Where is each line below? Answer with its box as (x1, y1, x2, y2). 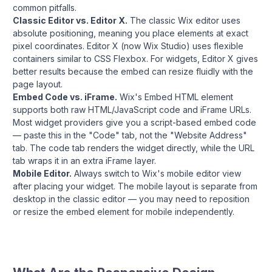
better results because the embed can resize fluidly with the (13, 66, 253, 76)
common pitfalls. (13, 2, 76, 13)
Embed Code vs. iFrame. (13, 91, 117, 102)
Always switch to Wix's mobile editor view (72, 168, 241, 178)
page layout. (13, 78, 63, 89)
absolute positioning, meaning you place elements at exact (13, 27, 248, 38)
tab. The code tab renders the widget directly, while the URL (13, 142, 254, 153)
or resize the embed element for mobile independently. (13, 206, 234, 217)
